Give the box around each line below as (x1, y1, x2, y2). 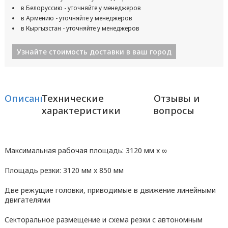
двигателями (4, 195, 50, 205)
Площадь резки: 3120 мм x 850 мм (4, 165, 124, 175)
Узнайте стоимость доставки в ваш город (16, 47, 172, 56)
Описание (4, 92, 52, 104)
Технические (41, 92, 104, 104)
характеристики (41, 104, 121, 117)
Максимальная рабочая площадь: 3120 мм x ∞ (4, 146, 167, 155)
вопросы (153, 104, 194, 117)
